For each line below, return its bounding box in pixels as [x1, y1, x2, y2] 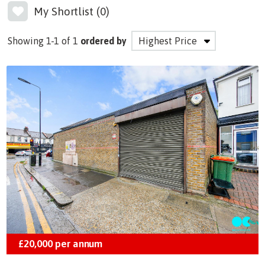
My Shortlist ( [33, 5, 101, 18]
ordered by [80, 35, 127, 46]
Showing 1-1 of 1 [8, 35, 78, 46]
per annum [52, 238, 103, 250]
